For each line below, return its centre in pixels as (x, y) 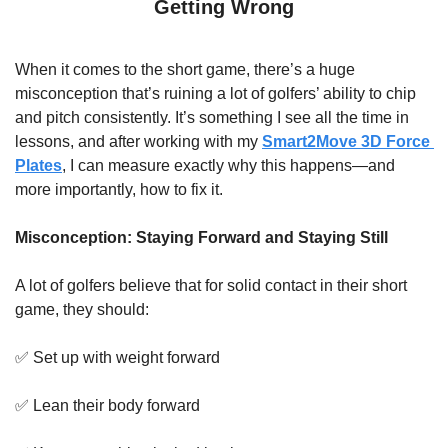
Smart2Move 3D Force (346, 141)
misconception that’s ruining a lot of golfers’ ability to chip (215, 93)
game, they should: (82, 309)
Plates (38, 165)
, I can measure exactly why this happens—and (228, 165)
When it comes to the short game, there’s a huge (185, 69)
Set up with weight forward (124, 357)
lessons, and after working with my (138, 141)
